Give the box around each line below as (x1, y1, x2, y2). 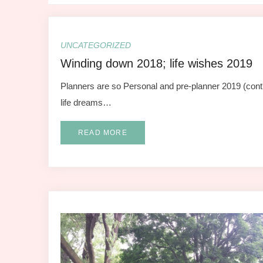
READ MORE (78, 129, 127, 137)
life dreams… (60, 97, 112, 107)
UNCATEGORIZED (60, 41, 131, 50)
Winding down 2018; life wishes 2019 (60, 57, 252, 70)
